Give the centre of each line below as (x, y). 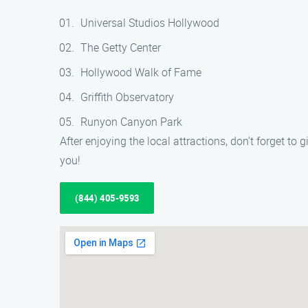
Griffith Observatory (127, 97)
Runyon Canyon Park (131, 122)
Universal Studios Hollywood (150, 23)
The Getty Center (121, 47)
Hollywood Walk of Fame (141, 72)
